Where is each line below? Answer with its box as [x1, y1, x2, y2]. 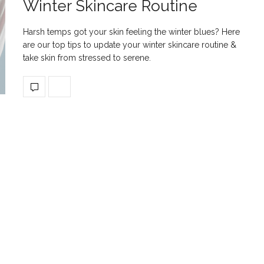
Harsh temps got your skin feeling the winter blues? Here [23, 27, 240, 37]
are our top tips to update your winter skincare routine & [23, 39, 236, 49]
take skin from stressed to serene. [23, 52, 151, 62]
